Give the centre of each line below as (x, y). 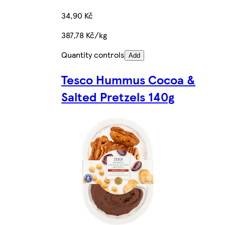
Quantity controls (93, 54)
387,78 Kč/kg (84, 35)
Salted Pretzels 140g (118, 96)
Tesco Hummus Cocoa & (129, 79)
